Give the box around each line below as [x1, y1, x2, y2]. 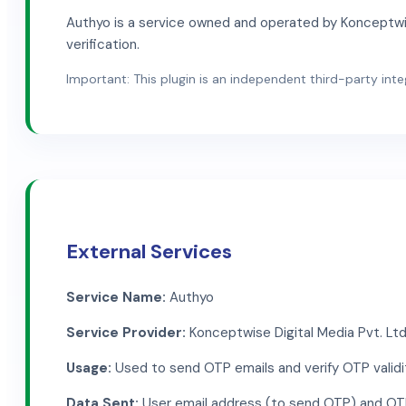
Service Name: [66, 287, 166, 306]
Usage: [66, 358, 111, 377]
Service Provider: [66, 323, 186, 342]
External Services [66, 237, 232, 265]
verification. [66, 34, 140, 53]
